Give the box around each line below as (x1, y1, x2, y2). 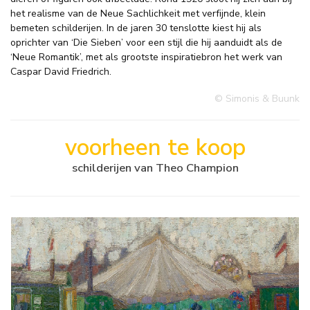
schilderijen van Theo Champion (71, 160, 239, 176)
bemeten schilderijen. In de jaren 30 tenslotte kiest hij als (10, 21, 262, 35)
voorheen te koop (64, 131, 246, 164)
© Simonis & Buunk (215, 92, 300, 106)
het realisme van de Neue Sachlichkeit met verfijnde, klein (10, 7, 266, 21)
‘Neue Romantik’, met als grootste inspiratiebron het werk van (10, 51, 282, 64)
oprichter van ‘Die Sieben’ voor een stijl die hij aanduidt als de (10, 36, 282, 50)
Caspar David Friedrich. (10, 65, 111, 79)
